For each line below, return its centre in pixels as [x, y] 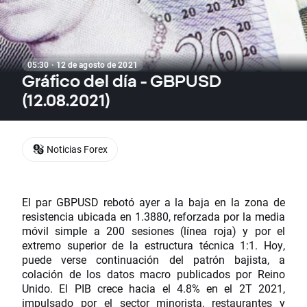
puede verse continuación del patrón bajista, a [153, 260]
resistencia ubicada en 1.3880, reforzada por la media [153, 217]
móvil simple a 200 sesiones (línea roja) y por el [153, 231]
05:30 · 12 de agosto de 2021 [83, 64]
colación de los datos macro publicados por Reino [153, 274]
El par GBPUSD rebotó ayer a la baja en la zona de [153, 202]
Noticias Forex [77, 149]
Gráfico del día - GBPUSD [122, 81]
